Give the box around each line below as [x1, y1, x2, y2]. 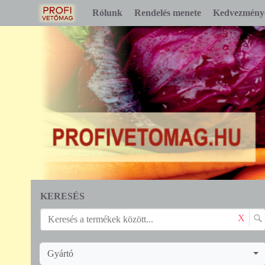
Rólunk [92, 8, 122, 18]
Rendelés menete [134, 8, 201, 18]
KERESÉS [40, 190, 85, 201]
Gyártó [47, 248, 73, 258]
